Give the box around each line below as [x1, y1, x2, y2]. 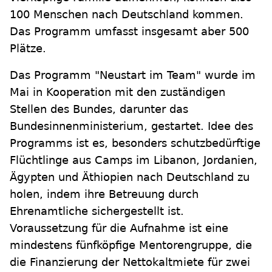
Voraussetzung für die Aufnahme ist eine [10, 222, 228, 235]
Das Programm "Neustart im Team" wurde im [10, 69, 256, 82]
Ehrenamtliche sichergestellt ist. [10, 205, 184, 218]
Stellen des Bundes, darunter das [10, 103, 188, 116]
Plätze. [10, 42, 46, 55]
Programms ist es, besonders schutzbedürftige [10, 137, 260, 150]
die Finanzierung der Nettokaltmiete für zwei [10, 256, 250, 269]
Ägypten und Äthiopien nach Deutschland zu [10, 171, 250, 184]
